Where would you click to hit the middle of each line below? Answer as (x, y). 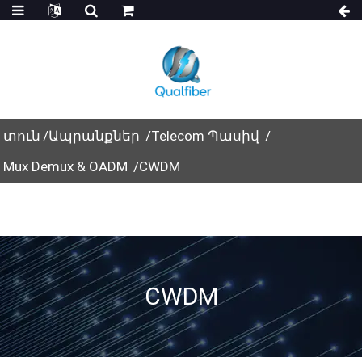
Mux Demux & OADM (66, 166)
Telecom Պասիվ (206, 135)
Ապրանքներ (95, 135)
